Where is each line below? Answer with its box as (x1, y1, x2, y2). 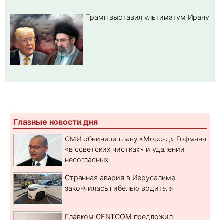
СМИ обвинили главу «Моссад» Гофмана (65, 134, 206, 143)
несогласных (65, 155, 109, 164)
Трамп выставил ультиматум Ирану (86, 13, 209, 22)
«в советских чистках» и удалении (65, 144, 185, 153)
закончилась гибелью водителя (65, 183, 174, 192)
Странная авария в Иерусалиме (65, 173, 175, 182)
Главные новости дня (13, 116, 98, 127)
